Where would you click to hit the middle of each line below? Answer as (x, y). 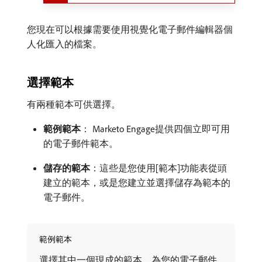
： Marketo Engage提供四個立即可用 (155, 128)
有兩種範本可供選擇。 (74, 104)
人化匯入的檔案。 (64, 44)
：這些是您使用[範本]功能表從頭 (158, 168)
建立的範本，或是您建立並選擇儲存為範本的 (137, 182)
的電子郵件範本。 (81, 143)
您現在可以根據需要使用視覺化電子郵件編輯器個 (130, 29)
